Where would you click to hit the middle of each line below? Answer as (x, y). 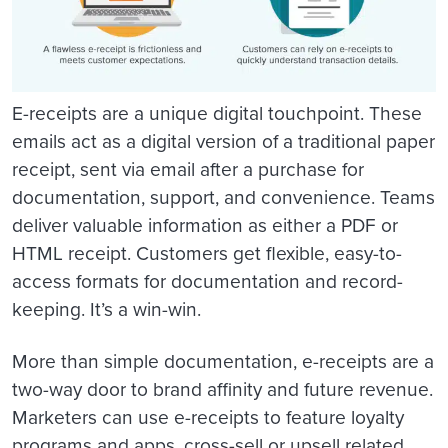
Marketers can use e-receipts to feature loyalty (208, 418)
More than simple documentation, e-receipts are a (223, 362)
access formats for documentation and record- (207, 282)
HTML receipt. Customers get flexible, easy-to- (207, 254)
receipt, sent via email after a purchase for (188, 170)
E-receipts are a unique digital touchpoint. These (217, 114)
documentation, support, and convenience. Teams (223, 198)
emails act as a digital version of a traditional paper (223, 142)
